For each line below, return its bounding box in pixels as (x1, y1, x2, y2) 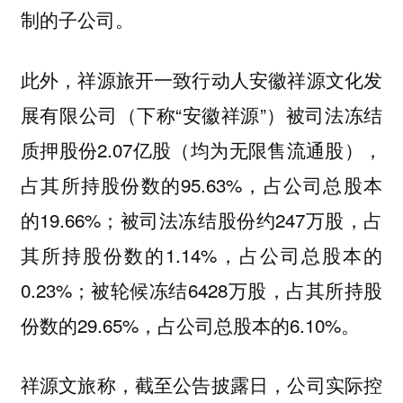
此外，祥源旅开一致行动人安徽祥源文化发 (20, 65, 383, 93)
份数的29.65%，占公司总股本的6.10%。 (20, 310, 365, 338)
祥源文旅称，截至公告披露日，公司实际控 (20, 371, 383, 399)
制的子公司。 (20, 5, 134, 33)
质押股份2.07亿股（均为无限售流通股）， (20, 135, 383, 163)
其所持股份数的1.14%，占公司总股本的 (20, 240, 383, 268)
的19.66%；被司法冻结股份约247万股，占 (20, 205, 383, 233)
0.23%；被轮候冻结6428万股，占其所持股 (20, 275, 383, 303)
